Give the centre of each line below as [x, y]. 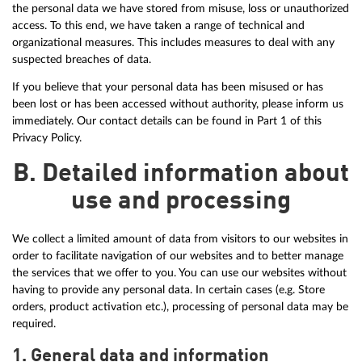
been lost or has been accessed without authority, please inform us [178, 104]
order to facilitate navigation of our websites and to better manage [178, 256]
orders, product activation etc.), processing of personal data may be [180, 307]
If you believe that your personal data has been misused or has [168, 87]
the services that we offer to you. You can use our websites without [179, 273]
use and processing [181, 202]
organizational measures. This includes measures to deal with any [173, 42]
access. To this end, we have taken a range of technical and [158, 25]
